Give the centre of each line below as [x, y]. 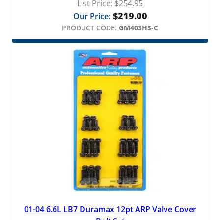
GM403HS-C [138, 27]
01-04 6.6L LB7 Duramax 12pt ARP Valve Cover [110, 209]
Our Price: [92, 16]
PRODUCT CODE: [89, 27]
